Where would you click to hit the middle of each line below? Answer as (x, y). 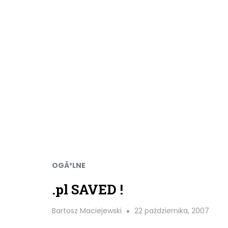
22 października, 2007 (172, 211)
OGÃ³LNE (69, 165)
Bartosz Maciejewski (87, 211)
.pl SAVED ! (88, 189)
